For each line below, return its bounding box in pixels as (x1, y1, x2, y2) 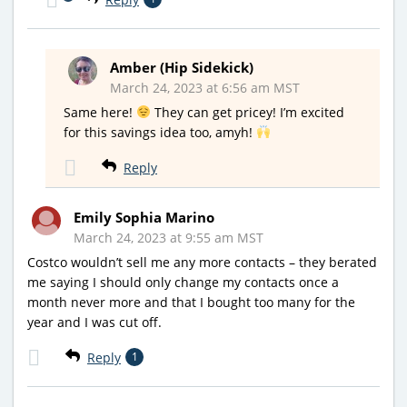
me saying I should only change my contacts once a (27, 273, 339, 291)
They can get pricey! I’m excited (150, 103, 344, 121)
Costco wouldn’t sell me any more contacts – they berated (27, 253, 377, 271)
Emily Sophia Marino (74, 207, 214, 226)
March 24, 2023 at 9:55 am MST (74, 228, 263, 246)
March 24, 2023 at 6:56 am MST (110, 78, 300, 96)
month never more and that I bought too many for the (27, 293, 355, 311)
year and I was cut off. (27, 313, 162, 331)
